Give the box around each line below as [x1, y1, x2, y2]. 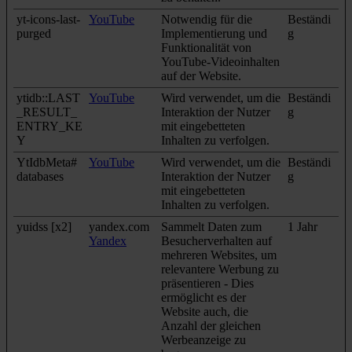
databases [16, 169, 64, 183]
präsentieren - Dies [161, 276, 254, 290]
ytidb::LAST [16, 90, 80, 104]
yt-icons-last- [16, 12, 80, 26]
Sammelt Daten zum [161, 219, 262, 233]
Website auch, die [161, 304, 248, 318]
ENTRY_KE [16, 119, 82, 133]
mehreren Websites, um [161, 247, 277, 262]
